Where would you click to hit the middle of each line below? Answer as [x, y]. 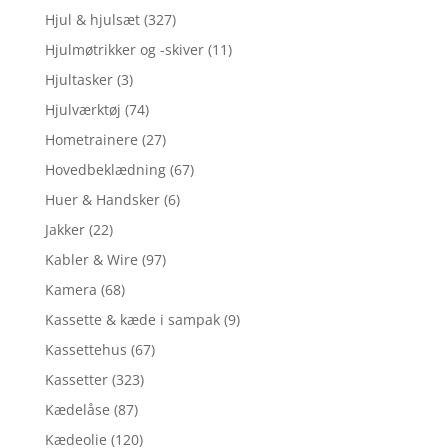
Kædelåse [77, 410]
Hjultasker [78, 80]
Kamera [70, 290]
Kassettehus [85, 350]
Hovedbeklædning [105, 170]
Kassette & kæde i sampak [132, 320]
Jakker [64, 230]
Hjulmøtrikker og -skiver [124, 50]
